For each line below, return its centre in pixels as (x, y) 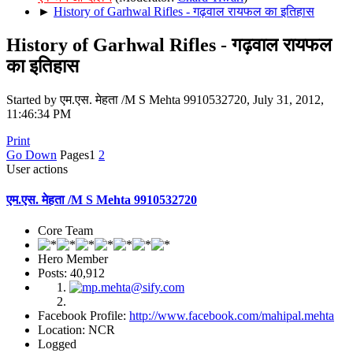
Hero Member (73, 259)
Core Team (65, 231)
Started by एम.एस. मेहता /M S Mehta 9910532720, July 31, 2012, (165, 99)
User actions (37, 169)
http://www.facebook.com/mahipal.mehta (232, 316)
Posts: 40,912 (71, 273)
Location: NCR (76, 330)
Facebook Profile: (84, 316)
